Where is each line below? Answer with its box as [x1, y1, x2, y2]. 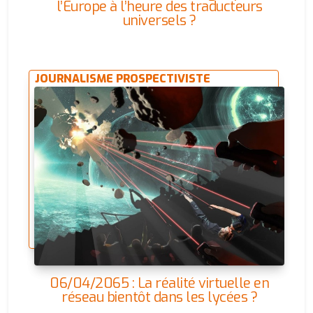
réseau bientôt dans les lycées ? [61, 288, 257, 307]
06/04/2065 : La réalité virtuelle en [50, 274, 269, 293]
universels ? [122, 11, 196, 30]
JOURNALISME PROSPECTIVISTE [35, 71, 211, 86]
